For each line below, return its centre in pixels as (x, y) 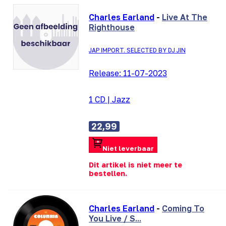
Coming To (183, 208)
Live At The (185, 17)
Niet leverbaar (128, 149)
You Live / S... (115, 218)
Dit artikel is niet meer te (135, 164)
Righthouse (112, 27)
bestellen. (108, 173)
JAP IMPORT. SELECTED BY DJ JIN (137, 50)
